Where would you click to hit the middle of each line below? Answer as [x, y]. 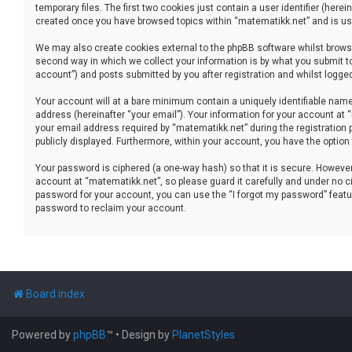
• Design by [144, 334]
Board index [55, 293]
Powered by [42, 334]
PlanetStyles [203, 334]
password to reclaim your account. [111, 208]
